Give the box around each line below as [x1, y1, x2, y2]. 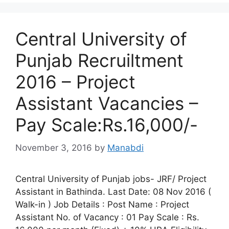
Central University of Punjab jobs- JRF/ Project [15, 173, 207, 184]
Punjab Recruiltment [15, 50, 184, 71]
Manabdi [107, 142, 144, 153]
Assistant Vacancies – [15, 93, 198, 114]
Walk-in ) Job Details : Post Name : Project [15, 199, 189, 210]
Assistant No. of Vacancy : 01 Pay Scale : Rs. [15, 212, 199, 222]
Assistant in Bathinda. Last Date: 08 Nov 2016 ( [15, 186, 211, 197]
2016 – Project [15, 71, 135, 93]
